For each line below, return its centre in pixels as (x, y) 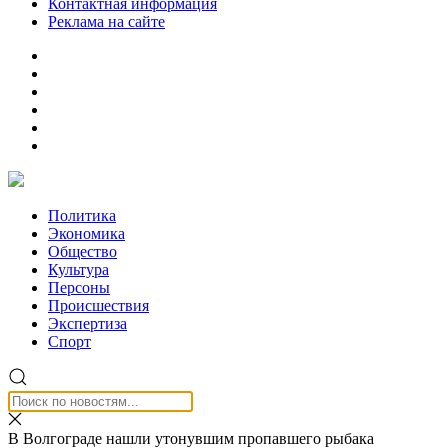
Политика (82, 215)
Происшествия (98, 305)
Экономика (86, 233)
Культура (78, 269)
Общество (82, 251)
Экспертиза (87, 323)
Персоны (79, 287)
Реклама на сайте (106, 21)
